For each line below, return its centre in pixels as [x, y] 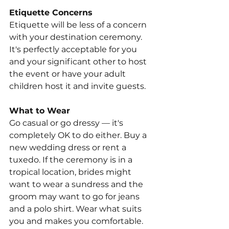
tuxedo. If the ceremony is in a [72, 160]
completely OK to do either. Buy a [79, 135]
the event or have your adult [68, 74]
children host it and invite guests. [77, 86]
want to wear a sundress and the [77, 185]
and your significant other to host [79, 62]
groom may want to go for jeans [75, 197]
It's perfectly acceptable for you [74, 50]
